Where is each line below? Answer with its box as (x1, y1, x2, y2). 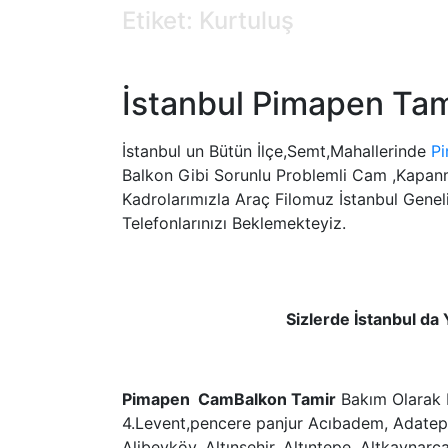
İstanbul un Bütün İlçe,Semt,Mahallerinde (122, 140, 431, 161)
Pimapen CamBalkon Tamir (122, 388, 336, 409)
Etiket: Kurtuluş (122, 6, 294, 36)
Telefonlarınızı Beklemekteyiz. (122, 212, 346, 233)
